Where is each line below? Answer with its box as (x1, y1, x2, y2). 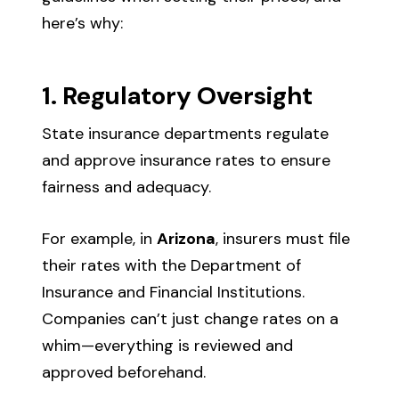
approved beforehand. (42, 361, 207, 383)
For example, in (42, 227, 158, 249)
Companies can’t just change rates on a (42, 307, 339, 330)
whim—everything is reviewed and (42, 334, 294, 356)
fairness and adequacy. (42, 175, 212, 198)
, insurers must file (216, 227, 351, 249)
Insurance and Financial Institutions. (42, 281, 305, 303)
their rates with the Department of (42, 254, 302, 276)
